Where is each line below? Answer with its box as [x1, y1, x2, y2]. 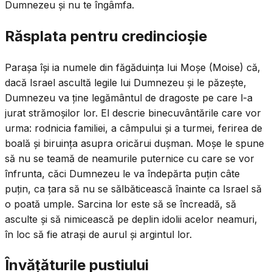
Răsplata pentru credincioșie [5, 27, 207, 45]
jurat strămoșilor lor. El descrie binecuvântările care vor [5, 106, 261, 119]
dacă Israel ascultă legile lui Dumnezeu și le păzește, [5, 76, 246, 89]
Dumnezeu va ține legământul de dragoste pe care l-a [5, 91, 253, 104]
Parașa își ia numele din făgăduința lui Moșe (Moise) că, [5, 61, 260, 73]
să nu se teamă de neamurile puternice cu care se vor [5, 152, 254, 165]
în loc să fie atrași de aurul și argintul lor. [5, 228, 192, 240]
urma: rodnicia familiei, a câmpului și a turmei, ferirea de [5, 121, 262, 134]
